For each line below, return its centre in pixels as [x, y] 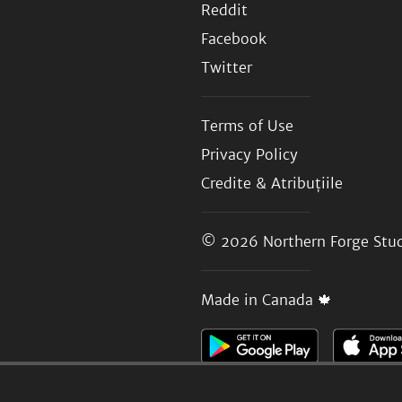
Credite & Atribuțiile [272, 183]
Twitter [227, 67]
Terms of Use [247, 126]
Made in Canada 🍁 [267, 300]
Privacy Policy [249, 154]
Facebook [234, 39]
